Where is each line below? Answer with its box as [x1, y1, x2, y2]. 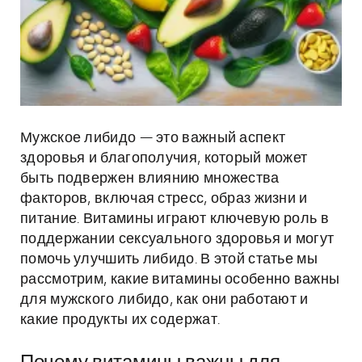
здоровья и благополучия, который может [20, 151, 308, 166]
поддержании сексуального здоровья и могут [20, 232, 335, 246]
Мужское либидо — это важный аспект [20, 131, 286, 145]
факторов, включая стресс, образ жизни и [20, 192, 308, 206]
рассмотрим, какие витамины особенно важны [20, 272, 340, 287]
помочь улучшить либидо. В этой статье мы [20, 252, 318, 267]
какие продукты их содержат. [20, 313, 221, 327]
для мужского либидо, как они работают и [20, 293, 309, 307]
